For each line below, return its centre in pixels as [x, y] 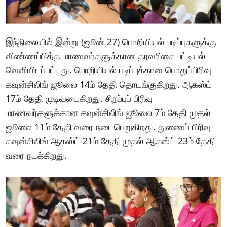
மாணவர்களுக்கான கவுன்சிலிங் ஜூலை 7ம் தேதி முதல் [108, 112]
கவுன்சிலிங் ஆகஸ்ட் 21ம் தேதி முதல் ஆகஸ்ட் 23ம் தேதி [111, 141]
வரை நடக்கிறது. [36, 155]
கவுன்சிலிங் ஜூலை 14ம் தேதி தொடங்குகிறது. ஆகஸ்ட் [109, 84]
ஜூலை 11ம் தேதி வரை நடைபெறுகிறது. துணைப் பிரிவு [108, 126]
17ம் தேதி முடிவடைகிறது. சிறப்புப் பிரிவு [79, 98]
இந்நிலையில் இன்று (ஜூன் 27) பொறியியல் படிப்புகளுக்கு [111, 41]
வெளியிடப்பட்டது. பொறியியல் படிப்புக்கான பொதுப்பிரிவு [109, 70]
